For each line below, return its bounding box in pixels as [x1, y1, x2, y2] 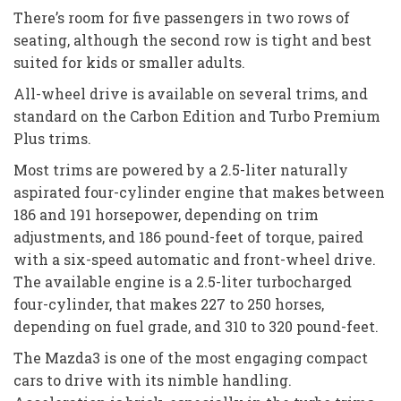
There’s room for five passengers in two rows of [13, 7, 350, 27]
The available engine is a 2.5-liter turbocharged [13, 271, 352, 291]
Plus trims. [13, 128, 91, 148]
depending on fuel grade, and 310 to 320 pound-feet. [13, 316, 379, 336]
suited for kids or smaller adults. [13, 52, 245, 72]
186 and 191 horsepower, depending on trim [13, 204, 319, 224]
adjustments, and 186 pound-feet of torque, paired [13, 226, 363, 246]
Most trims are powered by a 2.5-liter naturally [13, 159, 348, 179]
